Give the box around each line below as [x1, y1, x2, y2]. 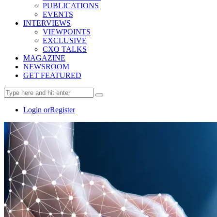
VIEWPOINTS [43, 28, 91, 36]
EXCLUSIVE [43, 36, 87, 45]
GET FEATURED [23, 71, 81, 80]
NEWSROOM [23, 62, 69, 71]
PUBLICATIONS [43, 1, 99, 10]
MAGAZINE [23, 54, 65, 62]
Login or [23, 106, 50, 114]
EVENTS [43, 10, 73, 19]
